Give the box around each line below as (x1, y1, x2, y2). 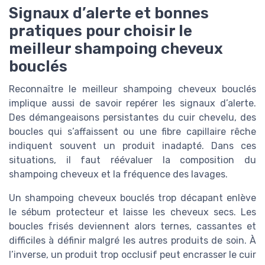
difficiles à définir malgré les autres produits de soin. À (9, 234, 256, 246)
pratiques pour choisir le (9, 21, 192, 40)
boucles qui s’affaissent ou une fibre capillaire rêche (9, 125, 256, 137)
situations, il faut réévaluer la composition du (9, 154, 256, 166)
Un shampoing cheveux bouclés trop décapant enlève (9, 192, 256, 203)
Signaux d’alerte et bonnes (9, 4, 209, 22)
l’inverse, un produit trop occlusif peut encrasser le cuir (9, 248, 256, 260)
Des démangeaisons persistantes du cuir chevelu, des (9, 111, 256, 123)
